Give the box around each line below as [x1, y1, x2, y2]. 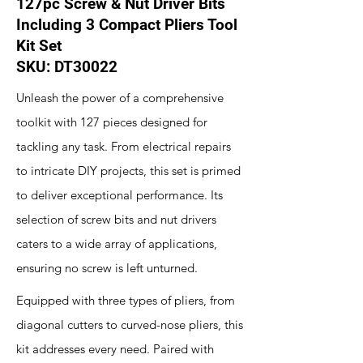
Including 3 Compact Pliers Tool [16, 15, 237, 34]
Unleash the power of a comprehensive [16, 90, 224, 105]
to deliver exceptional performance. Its [16, 187, 223, 203]
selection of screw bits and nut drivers [16, 211, 216, 227]
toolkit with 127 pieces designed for [16, 114, 207, 130]
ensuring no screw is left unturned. [16, 260, 198, 275]
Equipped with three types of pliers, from [16, 293, 235, 308]
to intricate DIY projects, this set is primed [16, 163, 241, 178]
